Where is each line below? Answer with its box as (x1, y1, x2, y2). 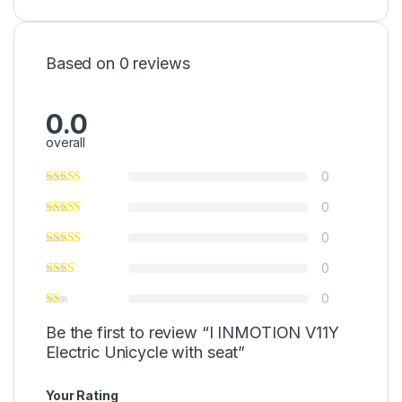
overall (46, 134, 86, 150)
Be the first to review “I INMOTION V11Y (46, 322, 339, 342)
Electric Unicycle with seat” (46, 342, 246, 362)
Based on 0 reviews (46, 54, 190, 74)
